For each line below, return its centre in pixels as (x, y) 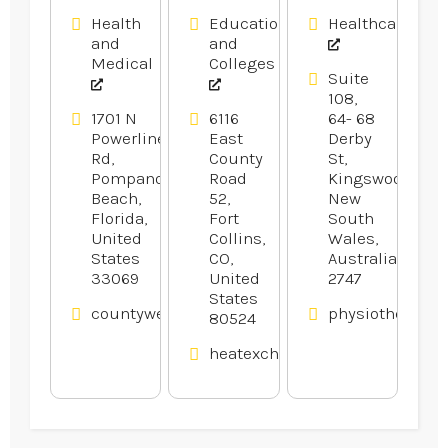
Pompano (127, 177)
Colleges (242, 62)
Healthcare (369, 22)
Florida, (119, 217)
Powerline (128, 137)
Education (249, 22)
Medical (122, 62)
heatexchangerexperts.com (313, 352)
